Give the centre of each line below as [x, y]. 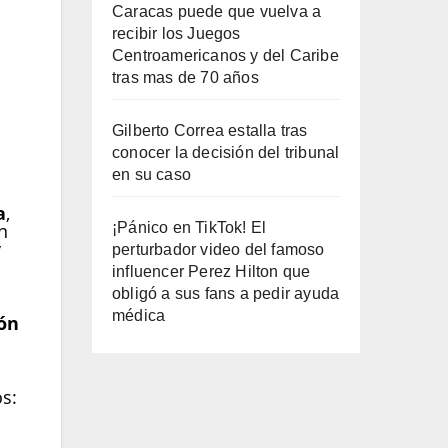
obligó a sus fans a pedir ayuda [226, 293]
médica [139, 315]
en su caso [151, 174]
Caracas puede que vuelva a [217, 11]
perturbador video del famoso [218, 249]
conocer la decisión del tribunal [226, 152]
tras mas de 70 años [185, 77]
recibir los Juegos [176, 33]
